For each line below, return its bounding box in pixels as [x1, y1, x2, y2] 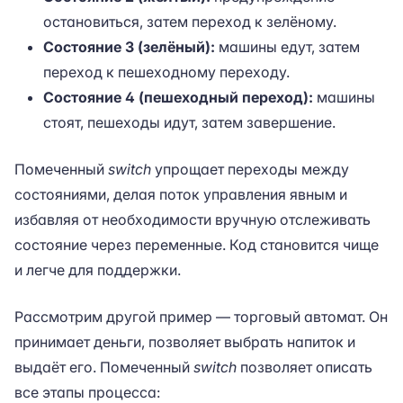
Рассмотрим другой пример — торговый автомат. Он [14, 308, 388, 326]
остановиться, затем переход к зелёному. [43, 13, 336, 31]
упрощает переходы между [151, 160, 349, 178]
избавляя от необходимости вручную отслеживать [14, 210, 371, 228]
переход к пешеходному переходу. [43, 63, 290, 81]
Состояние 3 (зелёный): [43, 38, 215, 56]
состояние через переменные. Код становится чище [14, 236, 379, 254]
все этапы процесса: [14, 383, 160, 401]
